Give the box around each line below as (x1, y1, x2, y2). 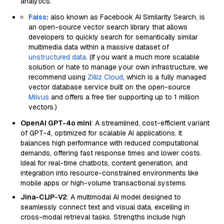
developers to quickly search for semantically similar (28, 32, 198, 41)
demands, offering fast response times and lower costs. (20, 148, 201, 157)
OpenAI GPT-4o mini (20, 118, 91, 127)
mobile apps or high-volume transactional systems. (20, 178, 187, 187)
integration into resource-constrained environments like (20, 168, 198, 177)
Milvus (28, 92, 49, 101)
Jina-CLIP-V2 (20, 192, 67, 201)
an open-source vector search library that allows (28, 22, 187, 31)
